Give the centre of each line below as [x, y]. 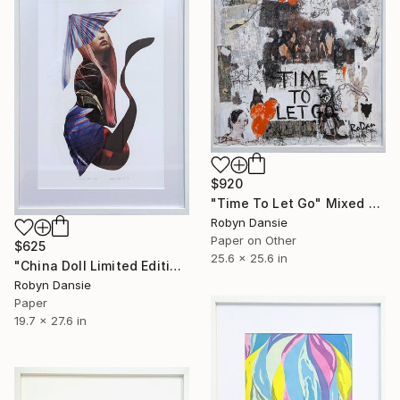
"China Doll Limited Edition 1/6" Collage [176, 266]
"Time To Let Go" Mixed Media [374, 203]
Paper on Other [254, 240]
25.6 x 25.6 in [249, 258]
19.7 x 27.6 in [50, 321]
